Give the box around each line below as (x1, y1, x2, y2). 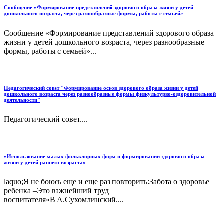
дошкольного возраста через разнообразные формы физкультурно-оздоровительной (4, 91, 216, 97)
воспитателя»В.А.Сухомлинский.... (4, 195, 124, 204)
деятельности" (4, 97, 40, 103)
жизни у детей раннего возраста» (4, 159, 86, 166)
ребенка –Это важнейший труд (4, 186, 109, 195)
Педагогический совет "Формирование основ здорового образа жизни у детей (4, 85, 198, 91)
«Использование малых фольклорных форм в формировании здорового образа (4, 153, 205, 160)
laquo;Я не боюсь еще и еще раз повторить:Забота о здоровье (4, 177, 209, 186)
